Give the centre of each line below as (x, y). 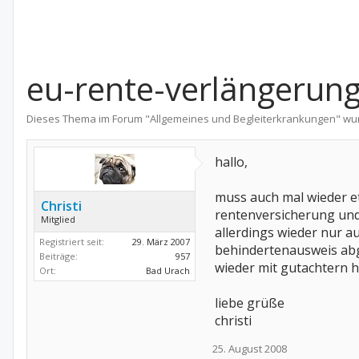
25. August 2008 (250, 349)
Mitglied (58, 219)
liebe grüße (250, 303)
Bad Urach (168, 270)
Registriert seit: (72, 242)
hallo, (231, 162)
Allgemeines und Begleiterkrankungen (243, 119)
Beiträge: (58, 256)
